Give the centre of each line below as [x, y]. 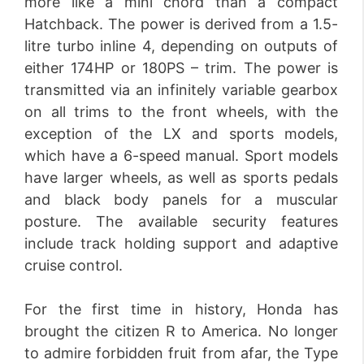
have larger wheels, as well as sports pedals [181, 178]
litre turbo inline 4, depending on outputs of [181, 46]
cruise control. [74, 265]
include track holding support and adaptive [181, 243]
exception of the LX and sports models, [181, 134]
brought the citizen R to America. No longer [181, 331]
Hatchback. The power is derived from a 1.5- [181, 24]
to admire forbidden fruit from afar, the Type [181, 353]
